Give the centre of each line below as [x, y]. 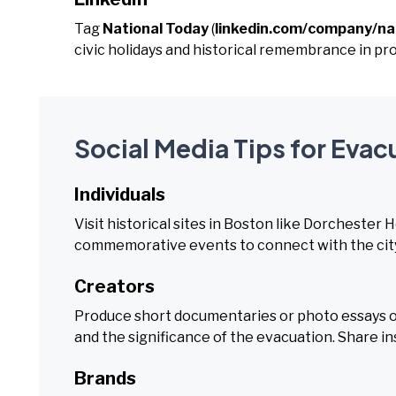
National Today [156, 29]
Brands [105, 378]
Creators [114, 286]
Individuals [120, 194]
